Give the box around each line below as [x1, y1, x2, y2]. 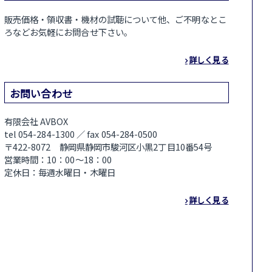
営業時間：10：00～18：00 [4, 153, 112, 166]
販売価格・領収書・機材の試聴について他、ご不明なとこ [4, 13, 226, 25]
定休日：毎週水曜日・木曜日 [4, 166, 115, 179]
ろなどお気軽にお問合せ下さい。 [4, 25, 132, 38]
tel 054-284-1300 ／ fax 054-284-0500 [4, 127, 158, 141]
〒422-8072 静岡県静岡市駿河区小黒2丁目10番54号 [4, 140, 212, 154]
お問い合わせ [10, 85, 72, 101]
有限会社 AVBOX [4, 115, 69, 128]
